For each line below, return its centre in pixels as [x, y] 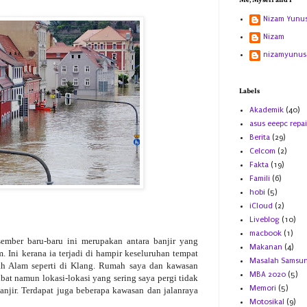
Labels [249, 91]
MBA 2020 [268, 275]
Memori [263, 288]
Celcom [262, 151]
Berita [260, 138]
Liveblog [265, 220]
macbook [266, 234]
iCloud [261, 206]
